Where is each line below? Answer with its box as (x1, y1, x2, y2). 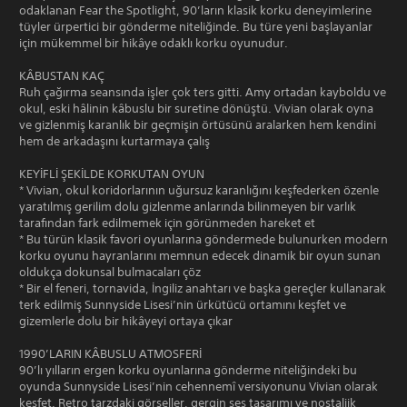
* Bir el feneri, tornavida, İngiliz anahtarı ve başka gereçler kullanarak (19, 281, 386, 296)
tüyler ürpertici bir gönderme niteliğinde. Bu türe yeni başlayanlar (19, 19, 372, 35)
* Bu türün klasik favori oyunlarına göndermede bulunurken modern (19, 232, 388, 247)
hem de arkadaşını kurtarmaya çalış (19, 134, 210, 149)
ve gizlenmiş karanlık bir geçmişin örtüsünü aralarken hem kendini (19, 117, 376, 133)
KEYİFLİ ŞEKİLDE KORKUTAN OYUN (19, 166, 204, 182)
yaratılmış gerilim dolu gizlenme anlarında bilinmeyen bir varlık (19, 199, 356, 214)
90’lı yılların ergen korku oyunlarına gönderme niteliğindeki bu (19, 362, 357, 378)
